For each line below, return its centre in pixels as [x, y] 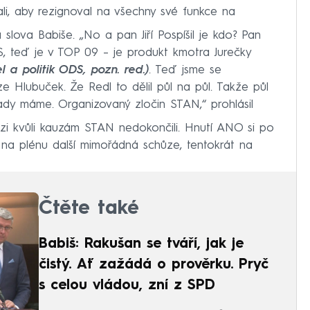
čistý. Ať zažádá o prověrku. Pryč [154, 265]
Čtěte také [89, 209]
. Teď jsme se [185, 71]
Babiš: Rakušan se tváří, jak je [141, 245]
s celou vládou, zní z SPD [127, 286]
